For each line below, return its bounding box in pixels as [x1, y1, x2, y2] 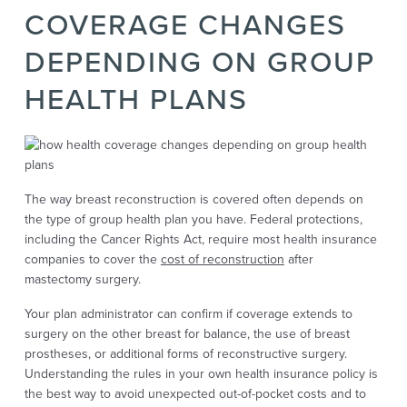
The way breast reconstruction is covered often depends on [24, 190, 363, 210]
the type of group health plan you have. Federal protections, [24, 210, 362, 230]
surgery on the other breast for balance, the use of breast [24, 324, 350, 344]
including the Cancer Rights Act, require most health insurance [24, 230, 377, 250]
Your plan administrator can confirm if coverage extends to [24, 304, 352, 324]
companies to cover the [24, 250, 161, 270]
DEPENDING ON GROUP [24, 39, 375, 84]
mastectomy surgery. [24, 270, 141, 290]
